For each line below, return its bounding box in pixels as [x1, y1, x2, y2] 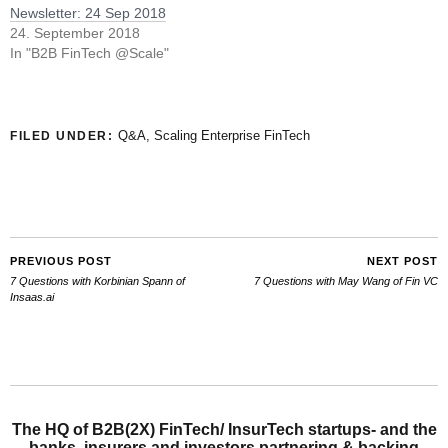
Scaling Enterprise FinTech [153, 127, 310, 143]
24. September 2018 [10, 24, 140, 41]
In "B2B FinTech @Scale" [10, 44, 169, 61]
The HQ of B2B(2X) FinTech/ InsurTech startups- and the [11, 420, 437, 438]
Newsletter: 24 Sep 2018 [10, 4, 166, 21]
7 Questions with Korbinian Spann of [10, 274, 185, 287]
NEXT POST [367, 254, 438, 267]
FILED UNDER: [10, 128, 118, 143]
